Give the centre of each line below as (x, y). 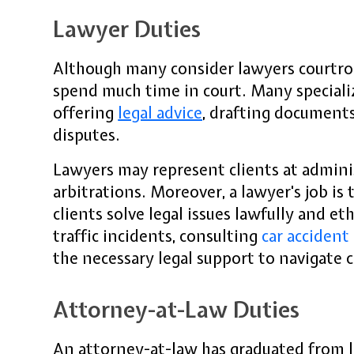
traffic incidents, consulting (158, 236)
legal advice (160, 113)
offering (86, 113)
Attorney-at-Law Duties (177, 309)
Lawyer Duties (127, 30)
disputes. (89, 135)
